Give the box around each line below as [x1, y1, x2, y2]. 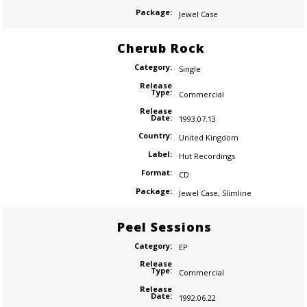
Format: [140, 167, 172, 177]
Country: [138, 130, 172, 141]
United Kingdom [178, 132, 238, 143]
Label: [147, 149, 172, 160]
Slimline [221, 187, 251, 198]
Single [178, 63, 201, 74]
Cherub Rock [116, 39, 205, 56]
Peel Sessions [116, 218, 212, 235]
